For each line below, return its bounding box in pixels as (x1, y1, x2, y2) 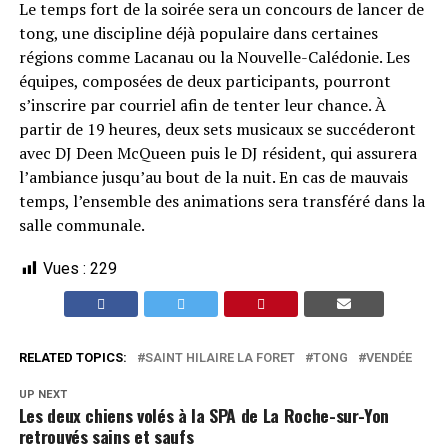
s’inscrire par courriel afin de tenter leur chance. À (18, 94, 386, 116)
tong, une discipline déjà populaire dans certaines (18, 22, 378, 44)
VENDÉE (365, 350, 412, 365)
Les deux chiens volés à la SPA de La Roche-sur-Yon (18, 402, 390, 428)
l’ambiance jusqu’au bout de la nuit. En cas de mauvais (18, 166, 408, 188)
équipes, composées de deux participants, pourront (18, 70, 391, 92)
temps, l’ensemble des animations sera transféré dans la (18, 190, 425, 212)
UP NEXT (18, 388, 67, 401)
